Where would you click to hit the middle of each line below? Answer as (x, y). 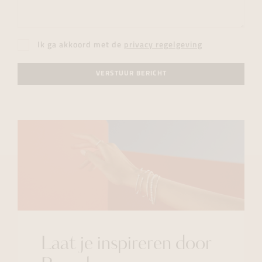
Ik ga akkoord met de (81, 46)
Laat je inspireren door (126, 245)
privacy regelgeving (163, 46)
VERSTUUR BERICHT (131, 74)
